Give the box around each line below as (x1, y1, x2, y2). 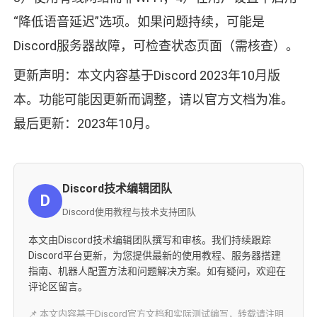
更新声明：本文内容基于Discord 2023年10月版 (13, 68, 280, 83)
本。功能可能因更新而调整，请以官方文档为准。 (13, 92, 294, 108)
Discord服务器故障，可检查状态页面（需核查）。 (13, 38, 299, 54)
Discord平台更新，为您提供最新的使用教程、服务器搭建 (28, 250, 281, 262)
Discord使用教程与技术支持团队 (62, 207, 196, 218)
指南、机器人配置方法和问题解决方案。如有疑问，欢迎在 (28, 265, 286, 277)
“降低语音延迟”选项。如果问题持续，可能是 (13, 14, 265, 30)
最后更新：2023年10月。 (13, 116, 158, 132)
